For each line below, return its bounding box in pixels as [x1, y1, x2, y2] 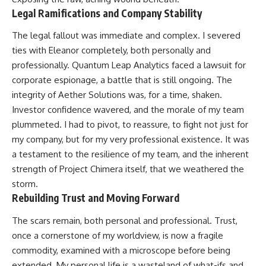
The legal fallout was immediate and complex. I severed [12, 30, 240, 42]
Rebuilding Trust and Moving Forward [12, 191, 179, 205]
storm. [12, 178, 38, 190]
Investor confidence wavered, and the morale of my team [12, 104, 244, 116]
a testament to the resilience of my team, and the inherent [12, 148, 249, 160]
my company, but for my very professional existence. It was [12, 134, 249, 145]
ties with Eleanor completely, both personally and [12, 45, 211, 56]
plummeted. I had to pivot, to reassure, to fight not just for [12, 119, 248, 131]
